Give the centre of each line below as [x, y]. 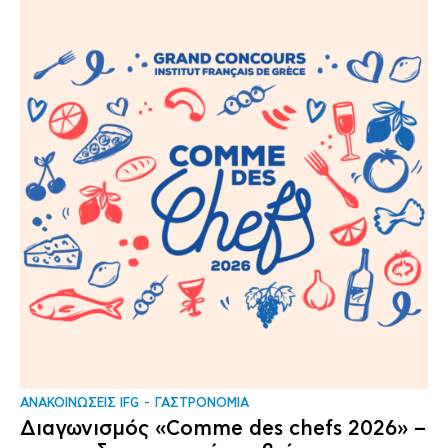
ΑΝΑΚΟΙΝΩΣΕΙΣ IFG [79, 403]
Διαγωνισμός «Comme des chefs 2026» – [223, 428]
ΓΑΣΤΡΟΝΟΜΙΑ [202, 403]
